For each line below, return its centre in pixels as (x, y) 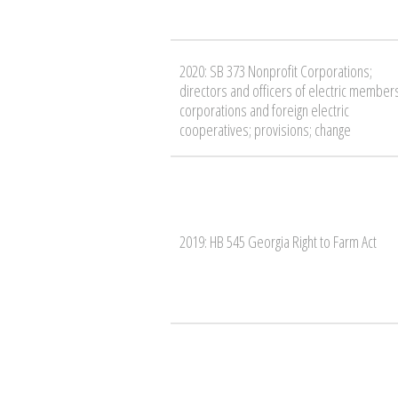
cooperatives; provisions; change (265, 129)
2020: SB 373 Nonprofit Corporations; (276, 71)
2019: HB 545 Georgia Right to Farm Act (278, 241)
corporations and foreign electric (264, 110)
